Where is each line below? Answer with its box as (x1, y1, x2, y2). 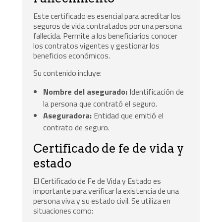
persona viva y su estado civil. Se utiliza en (33, 195, 171, 207)
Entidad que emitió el (92, 110, 164, 122)
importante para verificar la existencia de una (33, 185, 179, 197)
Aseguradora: (43, 110, 92, 122)
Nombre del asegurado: (43, 86, 128, 98)
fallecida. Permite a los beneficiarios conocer (33, 29, 178, 42)
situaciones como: (33, 205, 94, 217)
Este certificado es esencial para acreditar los (33, 9, 181, 22)
